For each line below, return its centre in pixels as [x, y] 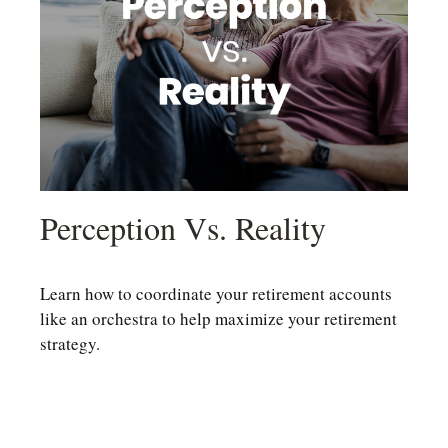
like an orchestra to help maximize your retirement [218, 318]
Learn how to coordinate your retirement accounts [216, 293]
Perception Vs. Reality [183, 227]
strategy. [70, 343]
